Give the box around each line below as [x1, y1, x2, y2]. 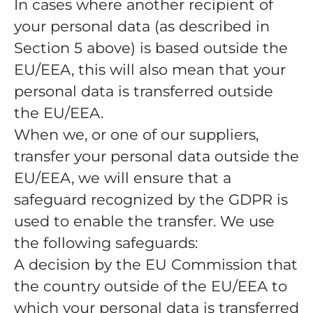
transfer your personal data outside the [14, 147, 299, 165]
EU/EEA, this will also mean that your [14, 61, 286, 78]
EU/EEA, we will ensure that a [14, 169, 231, 187]
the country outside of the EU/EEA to [14, 277, 287, 295]
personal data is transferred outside [14, 82, 273, 100]
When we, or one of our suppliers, [14, 126, 259, 143]
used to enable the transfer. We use [14, 212, 275, 230]
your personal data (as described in [14, 17, 270, 35]
